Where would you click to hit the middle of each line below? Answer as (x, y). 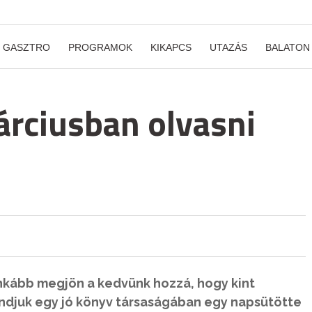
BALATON (288, 47)
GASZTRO (26, 47)
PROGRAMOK (100, 47)
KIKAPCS (171, 47)
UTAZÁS (228, 47)
